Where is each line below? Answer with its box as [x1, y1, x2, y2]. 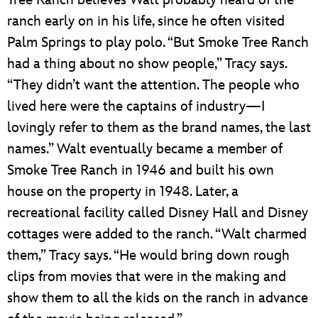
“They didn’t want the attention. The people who [7, 76, 300, 94]
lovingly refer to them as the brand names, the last [7, 119, 311, 136]
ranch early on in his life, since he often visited [7, 12, 285, 30]
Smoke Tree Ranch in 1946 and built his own [7, 161, 274, 179]
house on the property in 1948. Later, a [7, 182, 238, 200]
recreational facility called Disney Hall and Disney [7, 204, 308, 221]
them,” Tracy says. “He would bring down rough [7, 246, 290, 264]
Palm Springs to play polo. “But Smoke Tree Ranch [7, 33, 309, 51]
